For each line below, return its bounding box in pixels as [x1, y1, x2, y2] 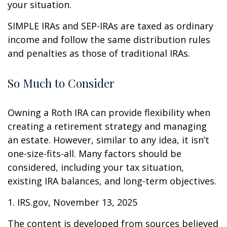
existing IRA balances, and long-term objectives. [8, 174, 216, 187]
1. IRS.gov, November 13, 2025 [8, 196, 137, 208]
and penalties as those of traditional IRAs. [8, 47, 190, 59]
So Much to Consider [8, 75, 115, 91]
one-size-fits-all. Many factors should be [8, 147, 181, 160]
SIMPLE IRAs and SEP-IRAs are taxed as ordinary [8, 19, 213, 32]
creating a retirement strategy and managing [8, 120, 207, 132]
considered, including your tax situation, [8, 161, 184, 173]
